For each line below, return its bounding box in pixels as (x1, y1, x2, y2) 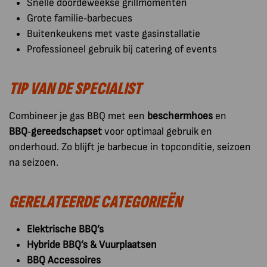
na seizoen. (9, 156, 58, 169)
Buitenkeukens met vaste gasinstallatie (27, 27, 200, 40)
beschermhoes (147, 109, 213, 122)
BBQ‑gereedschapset (9, 125, 102, 138)
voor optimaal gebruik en (102, 125, 212, 138)
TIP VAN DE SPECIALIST (9, 77, 141, 100)
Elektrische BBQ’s (27, 222, 104, 235)
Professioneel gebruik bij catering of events (27, 42, 217, 55)
